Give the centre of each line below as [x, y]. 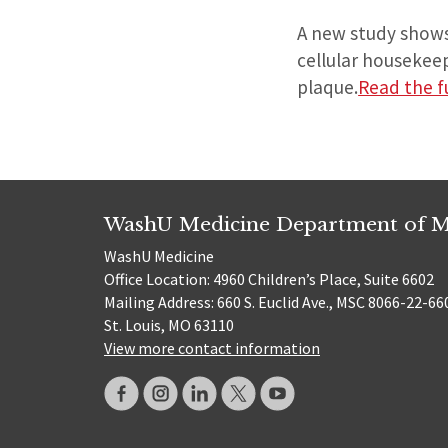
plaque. [328, 87]
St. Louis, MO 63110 [169, 325]
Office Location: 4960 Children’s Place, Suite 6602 [269, 279]
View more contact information [212, 348]
